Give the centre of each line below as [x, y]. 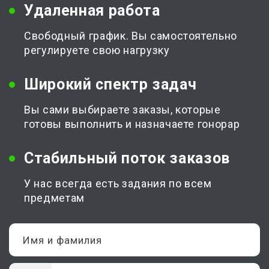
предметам [54, 198]
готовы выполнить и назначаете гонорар [132, 124]
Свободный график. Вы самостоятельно [131, 36]
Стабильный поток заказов [127, 158]
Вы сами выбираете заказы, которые [122, 110]
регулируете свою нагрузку [97, 50]
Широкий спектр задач [110, 84]
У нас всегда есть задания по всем [118, 183]
